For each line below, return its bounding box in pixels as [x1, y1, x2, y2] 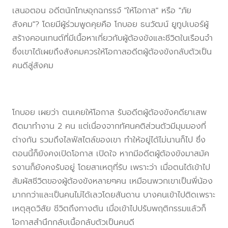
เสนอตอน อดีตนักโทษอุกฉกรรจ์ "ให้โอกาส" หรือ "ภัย [12, 5, 191, 17]
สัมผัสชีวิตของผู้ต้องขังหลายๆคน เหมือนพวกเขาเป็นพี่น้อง [12, 175, 213, 188]
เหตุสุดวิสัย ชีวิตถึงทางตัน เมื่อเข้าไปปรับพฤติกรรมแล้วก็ [12, 203, 206, 215]
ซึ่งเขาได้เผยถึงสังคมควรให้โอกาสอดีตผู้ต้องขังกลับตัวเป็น [12, 46, 212, 59]
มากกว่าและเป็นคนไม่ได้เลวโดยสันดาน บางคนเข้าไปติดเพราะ [12, 189, 215, 202]
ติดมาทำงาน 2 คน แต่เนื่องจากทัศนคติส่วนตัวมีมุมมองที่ [12, 120, 206, 133]
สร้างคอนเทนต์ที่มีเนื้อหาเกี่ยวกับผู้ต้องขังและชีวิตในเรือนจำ [12, 32, 213, 45]
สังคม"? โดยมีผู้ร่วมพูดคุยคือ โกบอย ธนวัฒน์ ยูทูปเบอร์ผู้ [12, 18, 209, 31]
